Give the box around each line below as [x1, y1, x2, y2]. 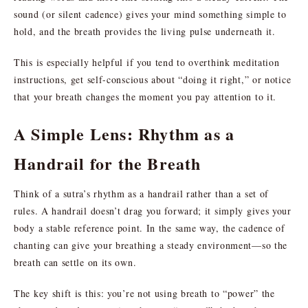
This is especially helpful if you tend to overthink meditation [14, 55, 280, 69]
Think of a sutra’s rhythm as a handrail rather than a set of [14, 186, 269, 200]
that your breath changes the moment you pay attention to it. [14, 89, 277, 103]
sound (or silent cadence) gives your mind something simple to [14, 7, 287, 21]
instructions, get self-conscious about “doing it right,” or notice [14, 72, 291, 86]
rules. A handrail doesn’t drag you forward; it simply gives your [14, 203, 291, 217]
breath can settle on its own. [14, 255, 137, 269]
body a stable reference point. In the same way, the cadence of [14, 221, 285, 234]
